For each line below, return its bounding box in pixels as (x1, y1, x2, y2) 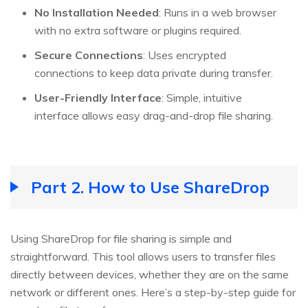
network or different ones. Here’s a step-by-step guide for (10, 285, 296, 300)
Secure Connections (34, 48, 143, 63)
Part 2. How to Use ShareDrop (31, 177, 269, 198)
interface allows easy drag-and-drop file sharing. (34, 109, 273, 123)
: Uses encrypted (143, 48, 226, 63)
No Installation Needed (34, 5, 159, 20)
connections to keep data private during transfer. (34, 66, 273, 80)
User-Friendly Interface (34, 91, 162, 105)
